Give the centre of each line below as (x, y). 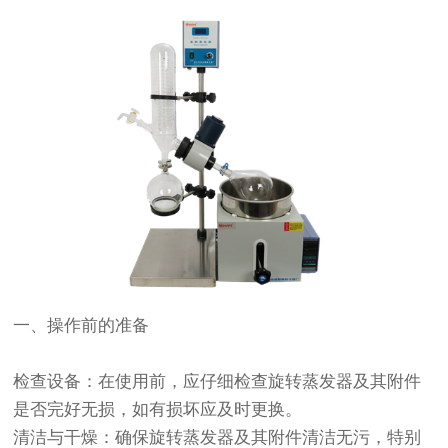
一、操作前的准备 (81, 326)
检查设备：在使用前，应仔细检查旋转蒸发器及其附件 (217, 382)
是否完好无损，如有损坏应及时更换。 (158, 410)
